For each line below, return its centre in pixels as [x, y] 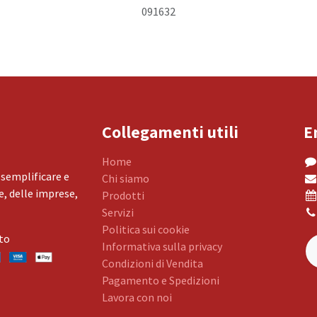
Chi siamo [126, 178]
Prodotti [123, 195]
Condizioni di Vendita [152, 263]
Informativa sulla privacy [162, 246]
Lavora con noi [137, 297]
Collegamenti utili [170, 132]
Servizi [118, 212]
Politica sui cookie [146, 229]
